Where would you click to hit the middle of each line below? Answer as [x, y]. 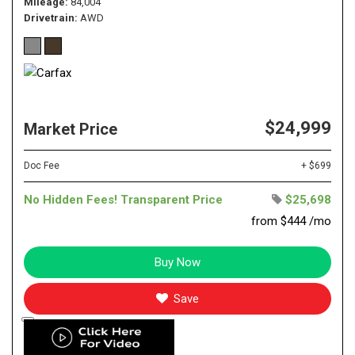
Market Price [71, 129]
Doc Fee [42, 165]
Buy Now [177, 262]
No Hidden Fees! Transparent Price [123, 199]
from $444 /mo [291, 221]
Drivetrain [49, 17]
